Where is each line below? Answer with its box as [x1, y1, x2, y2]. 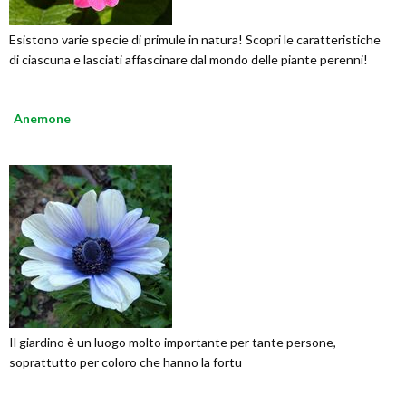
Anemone [14, 111, 71, 126]
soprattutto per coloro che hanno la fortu [9, 354, 242, 370]
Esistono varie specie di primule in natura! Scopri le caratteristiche [9, 32, 381, 47]
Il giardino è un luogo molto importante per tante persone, [9, 334, 336, 350]
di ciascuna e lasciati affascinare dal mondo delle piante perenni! [9, 52, 368, 67]
